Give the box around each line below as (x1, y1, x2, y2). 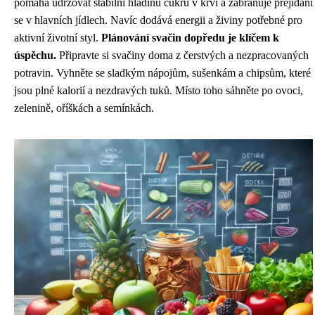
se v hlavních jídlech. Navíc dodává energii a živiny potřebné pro (14, 14, 302, 26)
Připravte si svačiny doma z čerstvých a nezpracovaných (56, 49, 309, 61)
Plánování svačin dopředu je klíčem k (101, 32, 279, 44)
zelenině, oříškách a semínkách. (14, 102, 154, 114)
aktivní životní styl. (14, 32, 101, 44)
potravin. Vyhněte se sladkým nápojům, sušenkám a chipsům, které (14, 67, 311, 79)
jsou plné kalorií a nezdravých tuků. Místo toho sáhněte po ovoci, (14, 84, 303, 96)
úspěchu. (14, 49, 56, 61)
